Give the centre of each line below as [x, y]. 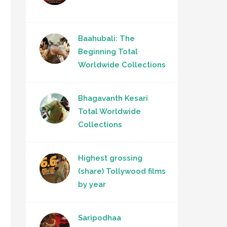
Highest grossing [110, 158]
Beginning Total [108, 52]
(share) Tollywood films [122, 172]
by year [92, 185]
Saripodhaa [100, 218]
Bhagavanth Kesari [113, 99]
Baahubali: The [106, 39]
